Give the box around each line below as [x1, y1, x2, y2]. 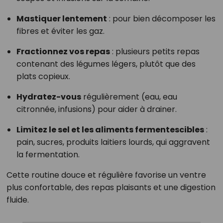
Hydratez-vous [16, 91, 81, 103]
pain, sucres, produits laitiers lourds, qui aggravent [16, 136, 210, 148]
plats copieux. [16, 71, 70, 83]
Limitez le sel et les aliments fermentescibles [16, 124, 204, 136]
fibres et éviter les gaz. [16, 25, 105, 37]
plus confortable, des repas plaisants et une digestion [6, 182, 216, 194]
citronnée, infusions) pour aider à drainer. [16, 104, 177, 115]
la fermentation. [16, 149, 80, 161]
